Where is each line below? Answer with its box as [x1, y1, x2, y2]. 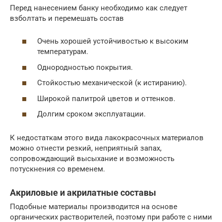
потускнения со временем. [10, 165, 105, 174]
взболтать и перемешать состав [10, 13, 124, 23]
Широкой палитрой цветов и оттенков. [37, 94, 175, 103]
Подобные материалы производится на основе [10, 202, 177, 212]
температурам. [37, 47, 88, 56]
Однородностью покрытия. [37, 62, 133, 72]
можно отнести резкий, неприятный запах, [10, 144, 162, 153]
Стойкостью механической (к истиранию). [37, 78, 187, 88]
